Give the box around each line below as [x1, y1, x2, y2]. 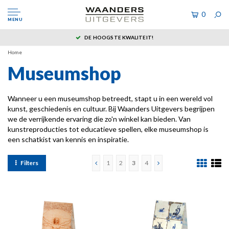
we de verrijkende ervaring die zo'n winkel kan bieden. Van [8, 114, 191, 123]
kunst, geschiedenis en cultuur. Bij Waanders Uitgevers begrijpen [8, 104, 215, 113]
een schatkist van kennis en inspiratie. [8, 135, 129, 144]
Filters [20, 159, 39, 167]
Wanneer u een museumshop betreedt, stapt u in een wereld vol [8, 94, 213, 103]
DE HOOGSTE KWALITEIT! [84, 34, 154, 40]
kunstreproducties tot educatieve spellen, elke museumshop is [8, 125, 209, 133]
